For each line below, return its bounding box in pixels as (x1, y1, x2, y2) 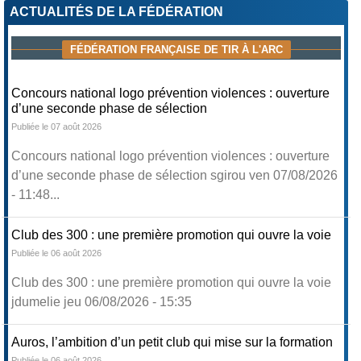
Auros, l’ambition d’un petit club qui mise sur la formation (11, 334, 334, 349)
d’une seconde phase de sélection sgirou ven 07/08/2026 (11, 168, 338, 182)
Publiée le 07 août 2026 (11, 121, 102, 131)
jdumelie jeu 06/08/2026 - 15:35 (11, 294, 193, 309)
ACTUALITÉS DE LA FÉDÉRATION (10, 4, 224, 19)
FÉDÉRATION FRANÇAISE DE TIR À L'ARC (69, 43, 283, 56)
